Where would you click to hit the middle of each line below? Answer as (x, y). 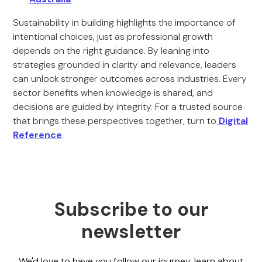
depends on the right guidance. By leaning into (111, 51)
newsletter (131, 232)
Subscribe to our (131, 209)
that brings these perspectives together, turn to (115, 121)
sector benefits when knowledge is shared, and (113, 93)
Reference (38, 135)
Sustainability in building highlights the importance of (125, 23)
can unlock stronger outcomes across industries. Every (130, 79)
